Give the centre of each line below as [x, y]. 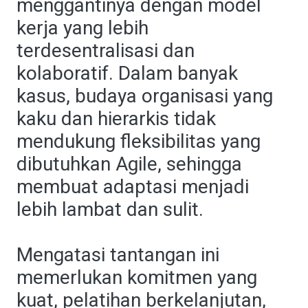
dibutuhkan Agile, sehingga [129, 164]
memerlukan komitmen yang [137, 277]
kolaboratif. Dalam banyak [127, 73]
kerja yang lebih [82, 28]
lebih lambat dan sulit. [110, 209]
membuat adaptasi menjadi [133, 187]
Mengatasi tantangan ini [118, 255]
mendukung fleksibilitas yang [139, 141]
